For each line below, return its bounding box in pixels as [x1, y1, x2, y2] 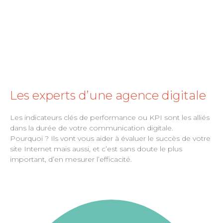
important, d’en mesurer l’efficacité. [10, 155, 132, 164]
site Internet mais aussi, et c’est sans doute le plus [10, 144, 182, 153]
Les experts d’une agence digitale [10, 88, 206, 103]
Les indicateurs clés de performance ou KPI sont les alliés [10, 113, 210, 122]
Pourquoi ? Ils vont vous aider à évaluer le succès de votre [10, 134, 211, 143]
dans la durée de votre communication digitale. [10, 123, 173, 132]
